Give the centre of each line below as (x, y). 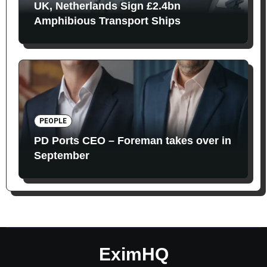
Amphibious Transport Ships (107, 21)
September (61, 155)
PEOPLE (53, 121)
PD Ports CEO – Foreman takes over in (132, 140)
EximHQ (133, 254)
